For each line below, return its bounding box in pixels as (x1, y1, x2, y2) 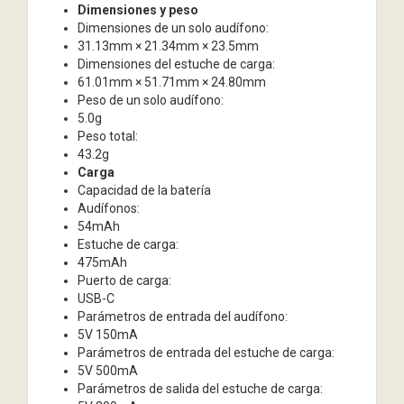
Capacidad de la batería (78, 182, 211, 197)
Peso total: (78, 128, 141, 143)
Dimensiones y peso (78, 2, 198, 17)
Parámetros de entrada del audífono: (78, 308, 288, 324)
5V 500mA (78, 363, 138, 378)
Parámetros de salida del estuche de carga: (78, 381, 323, 396)
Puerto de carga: (78, 272, 171, 288)
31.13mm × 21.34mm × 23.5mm (78, 38, 259, 53)
